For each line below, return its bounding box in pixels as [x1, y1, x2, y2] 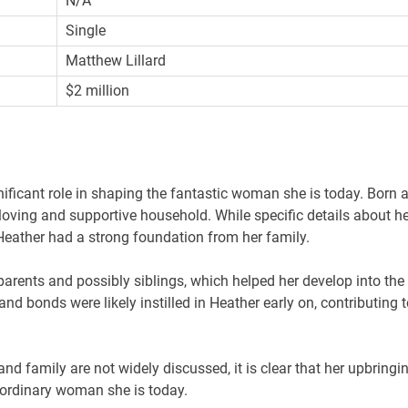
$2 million [66, 81, 130, 99]
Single [66, 21, 107, 39]
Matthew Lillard [66, 51, 167, 69]
